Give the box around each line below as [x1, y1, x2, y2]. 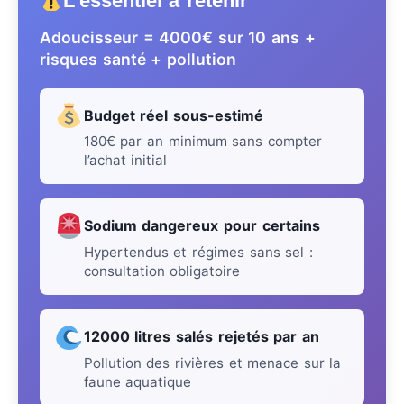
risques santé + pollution [40, 50, 236, 69]
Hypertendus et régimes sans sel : [83, 243, 313, 262]
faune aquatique [83, 372, 192, 390]
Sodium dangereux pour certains [83, 216, 320, 235]
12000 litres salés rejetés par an [83, 327, 319, 346]
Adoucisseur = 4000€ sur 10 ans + [40, 28, 316, 48]
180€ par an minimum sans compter [83, 133, 322, 151]
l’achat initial [83, 151, 168, 170]
